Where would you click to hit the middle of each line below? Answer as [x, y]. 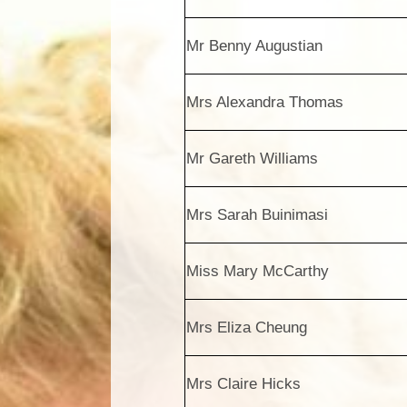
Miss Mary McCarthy [258, 271]
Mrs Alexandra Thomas [265, 102]
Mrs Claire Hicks [244, 383]
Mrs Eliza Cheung [247, 327]
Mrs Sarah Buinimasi [258, 214]
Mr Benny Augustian [255, 45]
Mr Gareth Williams [253, 158]
